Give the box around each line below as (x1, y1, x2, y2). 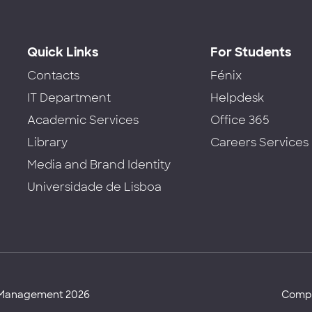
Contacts (27, 68, 79, 83)
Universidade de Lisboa (27, 179, 162, 194)
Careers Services (210, 134, 309, 150)
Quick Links (27, 43, 99, 61)
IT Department (27, 90, 111, 105)
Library (27, 134, 68, 150)
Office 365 (210, 112, 270, 127)
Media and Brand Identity (27, 157, 171, 172)
